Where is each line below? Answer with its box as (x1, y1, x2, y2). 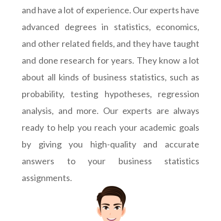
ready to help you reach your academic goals (22, 121, 199, 133)
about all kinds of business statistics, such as (22, 71, 199, 82)
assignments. (22, 172, 72, 183)
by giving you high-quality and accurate (22, 138, 199, 149)
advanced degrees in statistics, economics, (22, 21, 199, 32)
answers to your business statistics (22, 155, 199, 166)
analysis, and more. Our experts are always (22, 105, 199, 116)
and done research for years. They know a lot (22, 54, 199, 66)
